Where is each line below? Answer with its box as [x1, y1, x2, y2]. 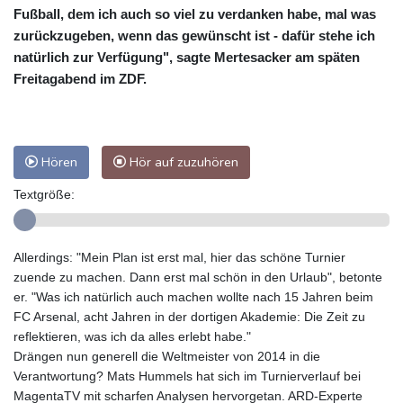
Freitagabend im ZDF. [13, 71, 147, 87]
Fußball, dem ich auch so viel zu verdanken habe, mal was [13, 6, 376, 22]
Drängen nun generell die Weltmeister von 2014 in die [13, 349, 320, 364]
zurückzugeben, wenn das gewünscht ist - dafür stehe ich [13, 28, 375, 44]
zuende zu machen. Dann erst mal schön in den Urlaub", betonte [13, 270, 382, 285]
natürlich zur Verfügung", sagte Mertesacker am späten [13, 49, 360, 66]
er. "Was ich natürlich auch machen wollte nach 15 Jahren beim [13, 290, 373, 305]
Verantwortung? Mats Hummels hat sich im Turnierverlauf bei [13, 369, 361, 384]
